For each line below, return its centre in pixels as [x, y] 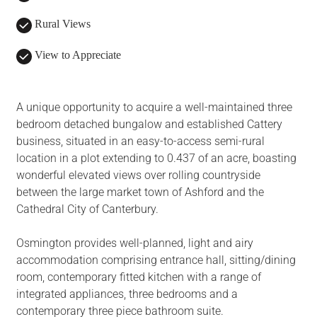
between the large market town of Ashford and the [140, 192]
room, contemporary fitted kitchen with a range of [138, 277]
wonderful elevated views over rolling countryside [138, 175]
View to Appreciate [76, 55]
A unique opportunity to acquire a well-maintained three [154, 108]
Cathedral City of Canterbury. [87, 209]
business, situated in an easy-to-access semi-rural [140, 142]
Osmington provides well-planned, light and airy [134, 243]
